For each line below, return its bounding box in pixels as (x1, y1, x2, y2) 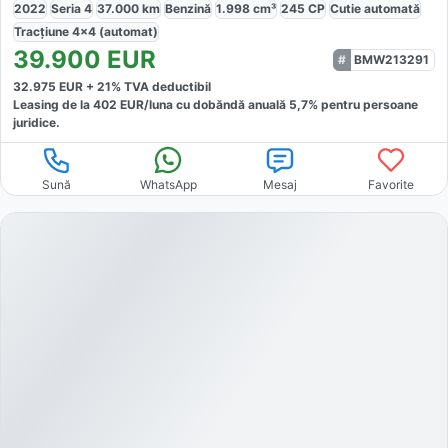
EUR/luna (117, 97, 173, 113)
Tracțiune (14, 24, 72, 40)
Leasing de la (13, 97, 93, 113)
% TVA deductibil (111, 79, 211, 95)
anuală (248, 97, 289, 113)
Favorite (368, 177, 415, 193)
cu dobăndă (173, 97, 245, 113)
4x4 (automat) (72, 24, 158, 40)
